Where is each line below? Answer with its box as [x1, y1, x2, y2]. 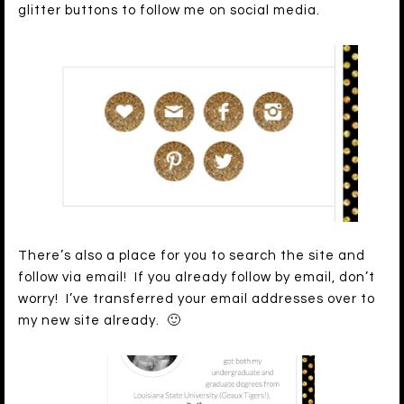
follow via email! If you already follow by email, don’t [18, 270, 375, 284]
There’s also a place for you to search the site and [18, 248, 365, 262]
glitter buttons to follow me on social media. [18, 3, 320, 17]
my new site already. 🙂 [18, 313, 181, 327]
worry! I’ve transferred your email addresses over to [18, 291, 375, 306]
